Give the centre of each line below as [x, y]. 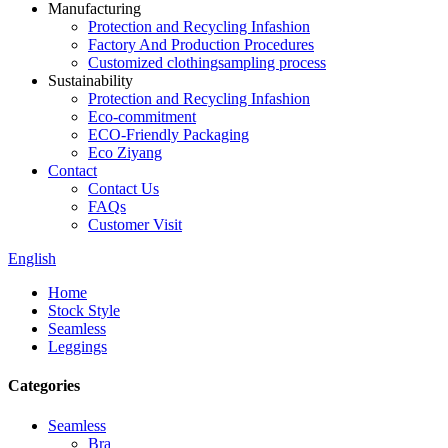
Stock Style [84, 310]
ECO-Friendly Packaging [168, 134]
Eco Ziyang [125, 152]
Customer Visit [135, 224]
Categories [44, 386]
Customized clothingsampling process [207, 62]
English [32, 258]
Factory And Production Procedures [201, 44]
